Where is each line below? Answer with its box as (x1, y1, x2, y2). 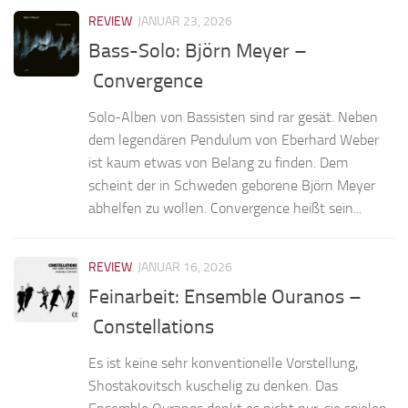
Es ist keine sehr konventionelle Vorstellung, (88, 354, 358, 372)
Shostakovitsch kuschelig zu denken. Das (88, 377, 338, 395)
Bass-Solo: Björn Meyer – (88, 39, 307, 64)
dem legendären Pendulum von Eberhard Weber (88, 131, 379, 149)
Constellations (88, 315, 214, 340)
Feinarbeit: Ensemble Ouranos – (88, 285, 362, 310)
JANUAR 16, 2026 (138, 260, 232, 276)
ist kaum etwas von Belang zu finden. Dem (88, 154, 348, 172)
